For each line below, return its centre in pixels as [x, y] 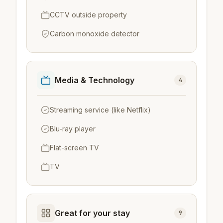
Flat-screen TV [74, 147]
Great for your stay [92, 213]
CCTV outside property [88, 14]
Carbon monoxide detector [95, 33]
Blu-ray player [73, 128]
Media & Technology [95, 80]
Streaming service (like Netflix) [100, 110]
